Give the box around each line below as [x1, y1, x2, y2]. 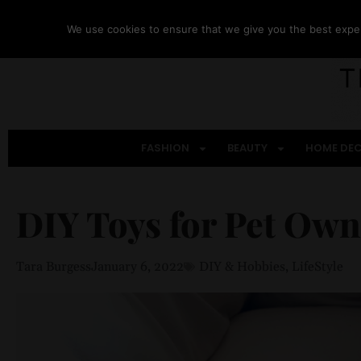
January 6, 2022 [91, 259, 184, 275]
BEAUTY [227, 140, 268, 156]
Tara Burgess [16, 259, 91, 275]
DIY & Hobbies [199, 259, 285, 275]
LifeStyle [292, 259, 343, 275]
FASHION [141, 140, 190, 156]
